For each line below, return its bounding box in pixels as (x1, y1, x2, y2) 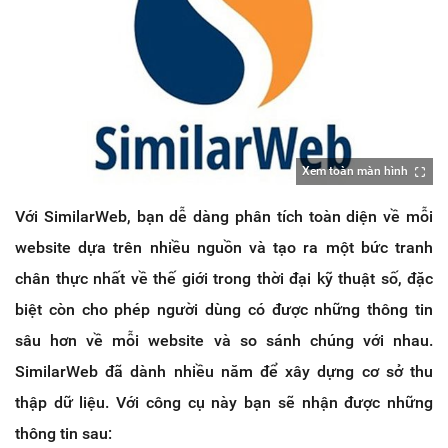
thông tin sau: (15, 424, 112, 444)
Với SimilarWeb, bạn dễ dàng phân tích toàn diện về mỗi (15, 207, 433, 227)
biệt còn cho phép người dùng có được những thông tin (15, 300, 433, 320)
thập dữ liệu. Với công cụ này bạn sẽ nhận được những (15, 393, 433, 413)
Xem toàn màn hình (302, 164, 408, 179)
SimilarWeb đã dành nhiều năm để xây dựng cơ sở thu (15, 362, 433, 382)
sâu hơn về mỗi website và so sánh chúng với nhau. (15, 331, 433, 351)
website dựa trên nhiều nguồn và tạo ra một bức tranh (15, 238, 433, 258)
